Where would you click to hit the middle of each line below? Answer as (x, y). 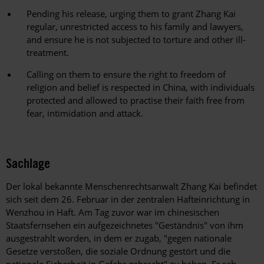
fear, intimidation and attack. (85, 113)
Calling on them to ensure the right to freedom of (126, 75)
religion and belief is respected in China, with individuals (141, 88)
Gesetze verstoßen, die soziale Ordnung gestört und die (118, 251)
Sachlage (28, 163)
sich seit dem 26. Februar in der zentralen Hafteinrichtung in (128, 199)
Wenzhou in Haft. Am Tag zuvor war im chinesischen (113, 212)
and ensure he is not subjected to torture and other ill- (136, 40)
